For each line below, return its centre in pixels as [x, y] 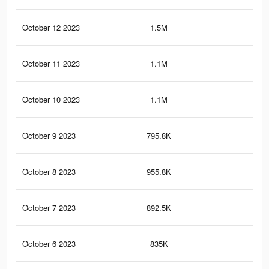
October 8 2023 [49, 172]
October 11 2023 [51, 64]
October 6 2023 [49, 244]
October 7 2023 [49, 208]
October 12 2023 [51, 28]
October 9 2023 [49, 136]
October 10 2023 [51, 100]
